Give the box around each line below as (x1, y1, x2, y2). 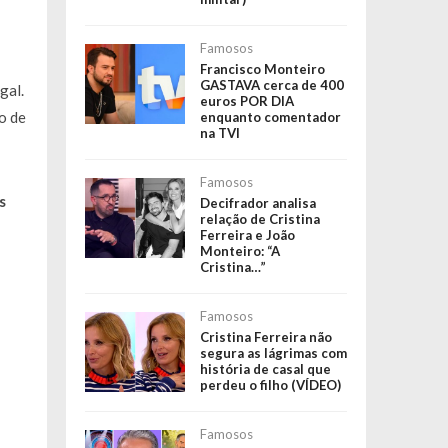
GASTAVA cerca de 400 (199, 77, 344, 94)
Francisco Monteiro (199, 61, 325, 78)
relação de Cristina (199, 211, 320, 228)
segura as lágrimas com (199, 345, 347, 362)
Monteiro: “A (199, 243, 280, 260)
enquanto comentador (199, 109, 341, 126)
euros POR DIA (199, 93, 294, 110)
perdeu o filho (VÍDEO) (199, 377, 341, 394)
